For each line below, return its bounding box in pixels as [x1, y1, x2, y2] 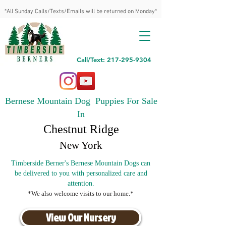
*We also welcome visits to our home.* [28, 190, 134, 197]
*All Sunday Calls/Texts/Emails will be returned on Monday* [5, 8, 157, 15]
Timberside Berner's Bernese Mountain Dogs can [11, 159, 150, 167]
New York [60, 139, 102, 151]
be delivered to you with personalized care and [14, 169, 147, 177]
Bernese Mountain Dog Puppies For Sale [5, 96, 157, 106]
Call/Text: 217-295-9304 [77, 55, 151, 64]
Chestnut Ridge [43, 123, 119, 136]
